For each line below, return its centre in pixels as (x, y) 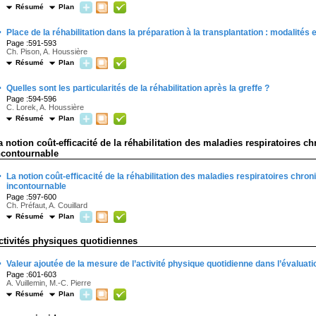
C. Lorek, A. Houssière (45, 107)
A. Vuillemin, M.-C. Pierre (49, 283)
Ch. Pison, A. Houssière (47, 51)
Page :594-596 (31, 99)
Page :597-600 (31, 197)
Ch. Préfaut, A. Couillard (47, 205)
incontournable (36, 186)
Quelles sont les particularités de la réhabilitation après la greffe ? (138, 88)
